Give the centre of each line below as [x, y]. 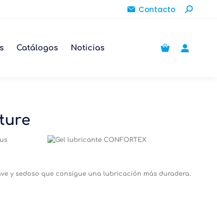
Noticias [87, 48]
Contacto [157, 9]
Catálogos [37, 48]
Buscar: [199, 9]
